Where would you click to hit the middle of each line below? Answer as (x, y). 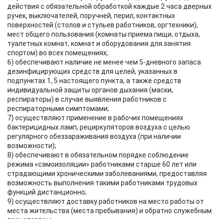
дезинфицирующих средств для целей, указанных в (92, 71)
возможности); (32, 146)
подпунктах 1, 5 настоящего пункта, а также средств (94, 81)
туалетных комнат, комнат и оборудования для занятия (99, 44)
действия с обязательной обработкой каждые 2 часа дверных (109, 6)
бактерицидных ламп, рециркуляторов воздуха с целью (99, 127)
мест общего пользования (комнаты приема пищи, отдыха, (104, 34)
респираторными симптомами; (58, 109)
